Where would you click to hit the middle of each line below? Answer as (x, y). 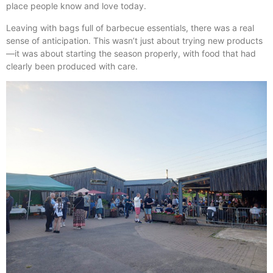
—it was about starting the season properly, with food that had (131, 53)
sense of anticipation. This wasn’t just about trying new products (134, 40)
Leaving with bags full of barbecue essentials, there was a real (130, 27)
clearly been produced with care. (72, 66)
